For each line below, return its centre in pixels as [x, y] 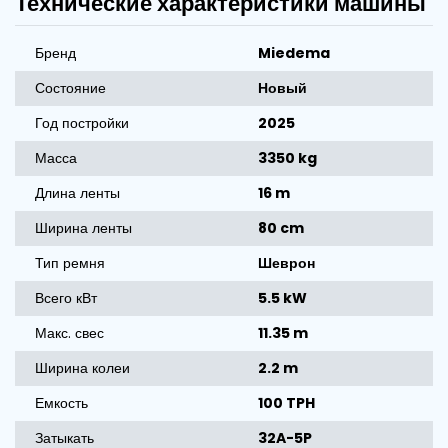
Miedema [294, 52]
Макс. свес [69, 332]
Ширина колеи [82, 367]
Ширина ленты [83, 227]
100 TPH [286, 402]
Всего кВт [66, 297]
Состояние [70, 87]
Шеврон [286, 262]
